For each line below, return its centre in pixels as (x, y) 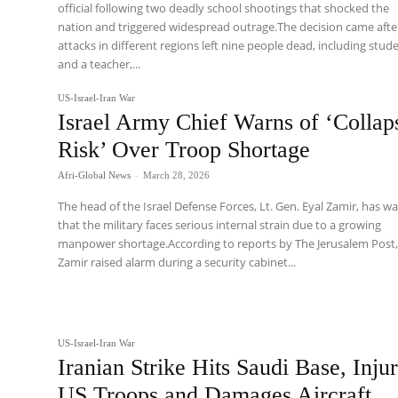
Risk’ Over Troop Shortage (184, 150)
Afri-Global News (95, 175)
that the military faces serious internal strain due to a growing (220, 225)
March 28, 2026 (177, 175)
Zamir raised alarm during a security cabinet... (177, 263)
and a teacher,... (99, 64)
